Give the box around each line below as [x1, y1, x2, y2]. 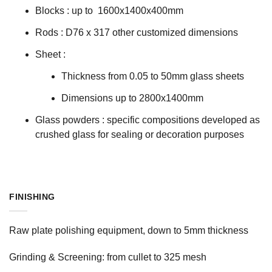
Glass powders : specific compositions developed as [35, 115, 260, 126]
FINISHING [9, 192, 55, 202]
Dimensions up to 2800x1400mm [61, 93, 203, 104]
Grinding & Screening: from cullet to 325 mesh [9, 252, 206, 263]
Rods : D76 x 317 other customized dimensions [35, 27, 238, 38]
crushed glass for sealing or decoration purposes [35, 129, 244, 140]
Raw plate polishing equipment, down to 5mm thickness [9, 225, 248, 236]
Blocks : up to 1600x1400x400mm [35, 5, 183, 16]
